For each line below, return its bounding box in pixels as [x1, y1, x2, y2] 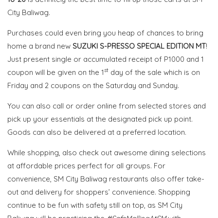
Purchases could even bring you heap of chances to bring [7, 28, 203, 37]
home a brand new [7, 41, 73, 51]
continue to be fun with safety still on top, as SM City [7, 200, 182, 210]
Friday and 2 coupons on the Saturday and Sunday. [7, 81, 179, 90]
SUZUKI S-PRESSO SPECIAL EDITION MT [73, 41, 206, 51]
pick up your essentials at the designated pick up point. [7, 114, 193, 124]
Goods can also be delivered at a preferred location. [7, 127, 186, 137]
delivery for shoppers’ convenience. [35, 187, 158, 197]
